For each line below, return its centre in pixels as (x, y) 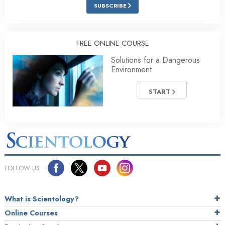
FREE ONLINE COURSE (113, 43)
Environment (131, 70)
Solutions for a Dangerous (155, 60)
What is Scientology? (42, 199)
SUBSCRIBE (111, 6)
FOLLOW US (22, 168)
